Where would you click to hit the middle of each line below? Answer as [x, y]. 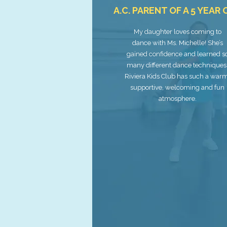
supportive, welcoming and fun [178, 87]
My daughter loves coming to [177, 32]
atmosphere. [177, 99]
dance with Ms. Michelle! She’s [177, 43]
